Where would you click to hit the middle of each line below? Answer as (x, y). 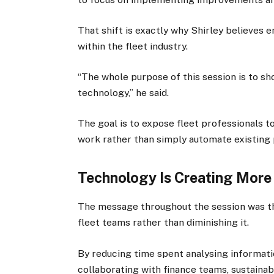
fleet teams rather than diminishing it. (164, 223)
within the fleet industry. (133, 46)
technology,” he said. (124, 92)
